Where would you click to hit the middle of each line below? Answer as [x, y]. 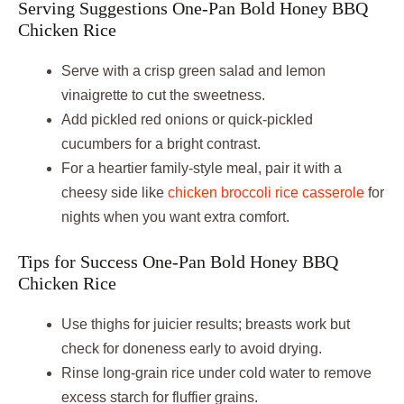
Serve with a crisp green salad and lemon [193, 70]
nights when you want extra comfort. [175, 216]
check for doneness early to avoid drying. [192, 348]
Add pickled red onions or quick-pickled [187, 119]
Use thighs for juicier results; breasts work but [206, 324]
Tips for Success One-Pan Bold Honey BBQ [178, 261]
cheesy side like [115, 192]
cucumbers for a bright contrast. [161, 143]
